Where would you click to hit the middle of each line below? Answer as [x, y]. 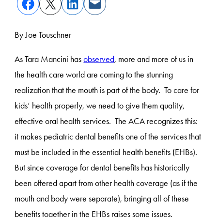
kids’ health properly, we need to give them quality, [100, 106]
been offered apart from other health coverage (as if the [106, 183]
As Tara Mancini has [49, 59]
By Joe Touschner [43, 35]
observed [99, 59]
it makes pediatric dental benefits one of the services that [108, 137]
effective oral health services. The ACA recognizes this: [107, 121]
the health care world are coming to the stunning [94, 75]
